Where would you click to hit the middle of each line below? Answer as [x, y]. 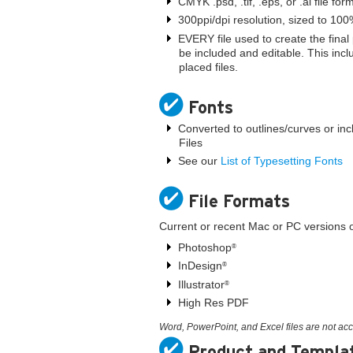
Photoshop [205, 247]
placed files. [208, 67]
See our [199, 160]
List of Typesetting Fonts [282, 160]
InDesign [200, 266]
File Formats [240, 201]
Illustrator [201, 284]
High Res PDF [214, 302]
